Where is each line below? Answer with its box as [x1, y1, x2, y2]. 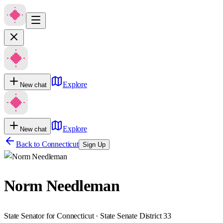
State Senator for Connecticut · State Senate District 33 [4, 211, 172, 220]
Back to [16, 140, 42, 148]
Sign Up [82, 141, 106, 148]
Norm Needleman [4, 177, 120, 195]
